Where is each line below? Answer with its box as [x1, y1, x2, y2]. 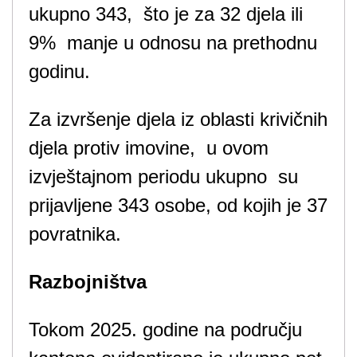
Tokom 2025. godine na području [29, 319, 302, 340]
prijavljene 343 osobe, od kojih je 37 [29, 194, 328, 216]
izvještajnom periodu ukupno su [29, 166, 298, 187]
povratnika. [29, 223, 121, 245]
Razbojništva [29, 271, 147, 292]
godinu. [29, 61, 90, 82]
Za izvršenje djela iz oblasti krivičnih [29, 108, 328, 130]
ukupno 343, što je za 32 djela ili [29, 3, 303, 25]
